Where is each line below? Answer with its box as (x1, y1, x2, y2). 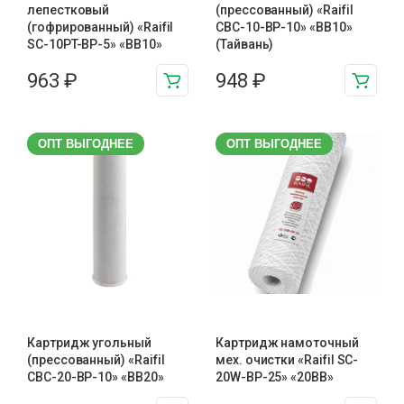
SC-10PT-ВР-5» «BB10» (27, 37, 162, 51)
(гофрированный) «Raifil (27, 20, 174, 34)
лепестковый (27, 3, 110, 17)
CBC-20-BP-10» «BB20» (27, 370, 164, 384)
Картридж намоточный (216, 335, 359, 350)
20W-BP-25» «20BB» (216, 370, 334, 384)
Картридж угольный (27, 335, 151, 350)
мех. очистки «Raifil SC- (216, 353, 359, 367)
